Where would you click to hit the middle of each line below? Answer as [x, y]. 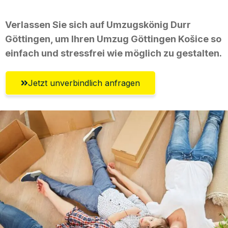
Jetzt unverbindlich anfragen [84, 83]
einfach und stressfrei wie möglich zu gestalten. [113, 53]
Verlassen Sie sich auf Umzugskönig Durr [98, 24]
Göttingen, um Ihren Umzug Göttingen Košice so [113, 39]
